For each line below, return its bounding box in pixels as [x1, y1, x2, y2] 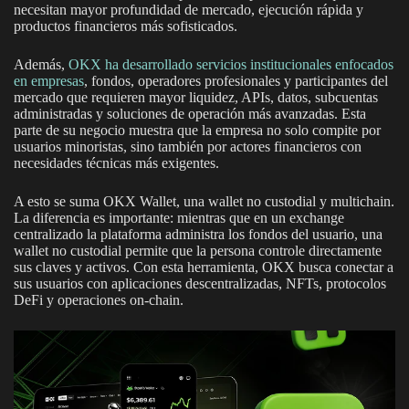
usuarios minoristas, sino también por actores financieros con [14, 139, 362, 155]
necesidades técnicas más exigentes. [14, 155, 219, 172]
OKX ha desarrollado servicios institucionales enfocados [65, 57, 393, 73]
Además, [14, 57, 65, 73]
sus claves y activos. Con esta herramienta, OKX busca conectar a [14, 259, 393, 276]
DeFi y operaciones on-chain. [14, 292, 184, 309]
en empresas [14, 73, 84, 89]
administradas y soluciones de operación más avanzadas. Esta [14, 106, 366, 122]
